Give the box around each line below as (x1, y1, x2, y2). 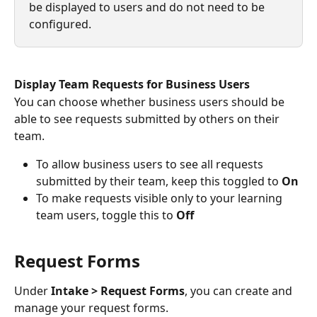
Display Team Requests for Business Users (14, 76, 250, 93)
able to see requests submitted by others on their (14, 110, 282, 127)
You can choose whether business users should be (14, 93, 287, 110)
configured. (29, 16, 91, 32)
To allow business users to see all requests (36, 156, 266, 172)
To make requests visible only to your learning (36, 190, 285, 206)
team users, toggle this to (36, 207, 176, 223)
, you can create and (185, 283, 295, 299)
